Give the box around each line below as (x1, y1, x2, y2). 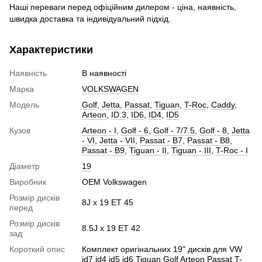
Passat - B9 (82, 145, 125, 155)
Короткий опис (9, 244, 65, 254)
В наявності (82, 68, 126, 78)
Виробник (9, 177, 46, 187)
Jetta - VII (99, 135, 135, 145)
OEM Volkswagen (82, 177, 147, 187)
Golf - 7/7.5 (153, 125, 195, 135)
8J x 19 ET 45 (82, 197, 133, 207)
